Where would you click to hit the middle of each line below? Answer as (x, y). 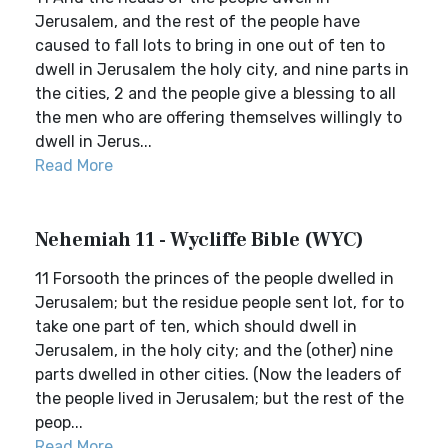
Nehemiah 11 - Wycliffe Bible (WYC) (199, 240)
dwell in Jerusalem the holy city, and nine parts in (222, 69)
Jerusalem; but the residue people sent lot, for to (219, 302)
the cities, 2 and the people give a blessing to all (215, 93)
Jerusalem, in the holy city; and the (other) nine (214, 350)
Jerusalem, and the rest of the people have (197, 21)
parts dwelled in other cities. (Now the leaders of (218, 374)
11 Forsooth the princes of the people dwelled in (214, 278)
